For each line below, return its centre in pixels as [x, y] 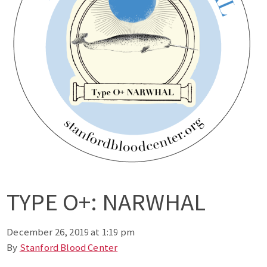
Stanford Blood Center [69, 247]
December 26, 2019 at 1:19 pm [71, 232]
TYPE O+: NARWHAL [106, 201]
